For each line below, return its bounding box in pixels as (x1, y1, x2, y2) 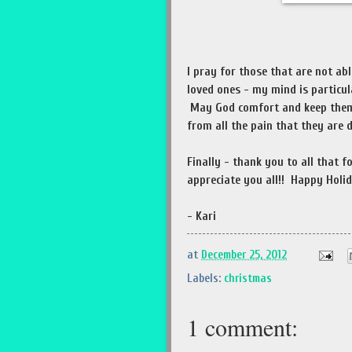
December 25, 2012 (201, 248, 287, 262)
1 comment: (187, 310, 298, 343)
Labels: (187, 271, 224, 285)
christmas (224, 271, 272, 285)
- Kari (187, 209, 216, 224)
